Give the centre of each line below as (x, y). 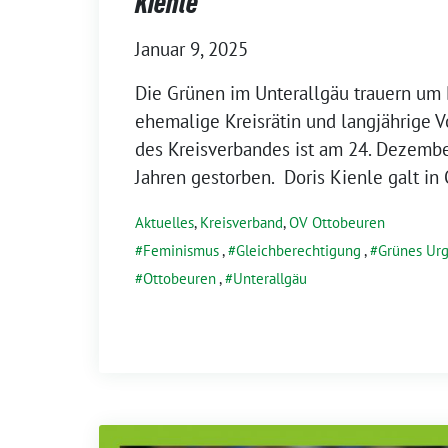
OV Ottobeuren (337, 222)
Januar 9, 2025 (191, 49)
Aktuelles (164, 222)
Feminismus (181, 250)
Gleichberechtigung (298, 250)
